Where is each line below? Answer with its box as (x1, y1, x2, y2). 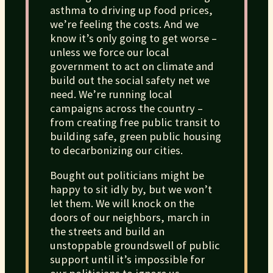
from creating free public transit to (49, 115, 220, 129)
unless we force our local (49, 44, 169, 59)
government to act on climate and (49, 58, 214, 73)
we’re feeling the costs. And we (49, 16, 199, 31)
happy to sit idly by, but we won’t (49, 182, 212, 197)
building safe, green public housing (49, 129, 221, 143)
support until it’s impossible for (49, 252, 205, 267)
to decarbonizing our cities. (49, 143, 185, 157)
